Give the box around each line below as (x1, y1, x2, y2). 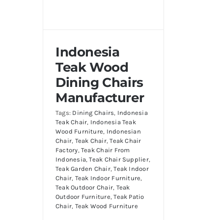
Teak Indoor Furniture (75, 174, 141, 182)
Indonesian (106, 127, 141, 135)
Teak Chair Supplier (89, 155, 149, 163)
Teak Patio (113, 192, 144, 200)
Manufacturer (55, 89, 144, 106)
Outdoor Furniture (55, 192, 110, 200)
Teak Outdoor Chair (55, 183, 113, 191)
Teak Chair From (81, 146, 130, 154)
